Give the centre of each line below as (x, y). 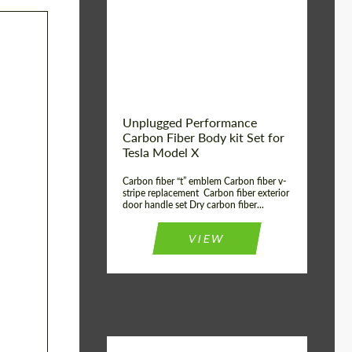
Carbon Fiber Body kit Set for (203, 137)
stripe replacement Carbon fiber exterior (206, 193)
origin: (133, 20)
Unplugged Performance (190, 122)
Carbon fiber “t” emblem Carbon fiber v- (204, 181)
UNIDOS (274, 19)
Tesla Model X (161, 152)
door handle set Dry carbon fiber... (193, 205)
